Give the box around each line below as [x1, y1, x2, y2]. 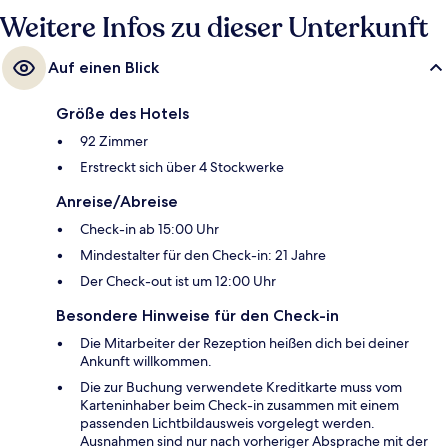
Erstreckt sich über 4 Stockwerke [80, 158, 284, 177]
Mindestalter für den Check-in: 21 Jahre [80, 246, 326, 265]
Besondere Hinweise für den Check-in [56, 306, 339, 326]
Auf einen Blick [48, 58, 159, 78]
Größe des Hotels [56, 104, 189, 124]
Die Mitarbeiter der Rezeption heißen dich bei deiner [80, 334, 409, 353]
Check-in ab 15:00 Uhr [80, 220, 219, 239]
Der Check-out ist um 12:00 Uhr [80, 272, 276, 291]
